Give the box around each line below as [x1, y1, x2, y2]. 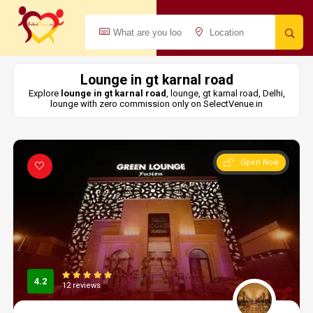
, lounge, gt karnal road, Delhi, [166, 88, 285, 99]
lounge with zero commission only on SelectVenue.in [50, 99, 263, 109]
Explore [28, 88, 61, 99]
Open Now [240, 158, 279, 167]
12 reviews [61, 281, 101, 290]
